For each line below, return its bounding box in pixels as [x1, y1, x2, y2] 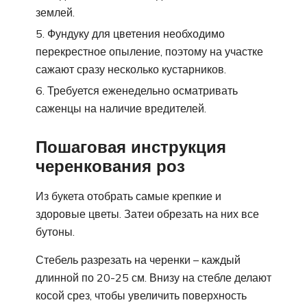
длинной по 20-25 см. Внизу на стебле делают [36, 270, 271, 284]
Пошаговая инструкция [36, 136, 226, 157]
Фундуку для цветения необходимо [47, 27, 225, 41]
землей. [36, 5, 75, 20]
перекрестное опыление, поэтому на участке [36, 45, 263, 59]
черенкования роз [36, 155, 185, 176]
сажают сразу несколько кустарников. [36, 62, 226, 77]
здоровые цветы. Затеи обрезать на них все [36, 206, 259, 221]
